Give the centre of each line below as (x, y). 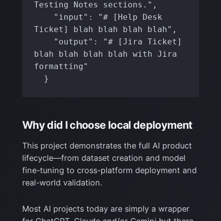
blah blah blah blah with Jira (106, 54)
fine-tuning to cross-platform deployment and (109, 170)
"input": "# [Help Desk (44, 17)
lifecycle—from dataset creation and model (104, 158)
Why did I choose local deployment (107, 125)
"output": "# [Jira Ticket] (44, 42)
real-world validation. (62, 182)
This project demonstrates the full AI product (107, 145)
